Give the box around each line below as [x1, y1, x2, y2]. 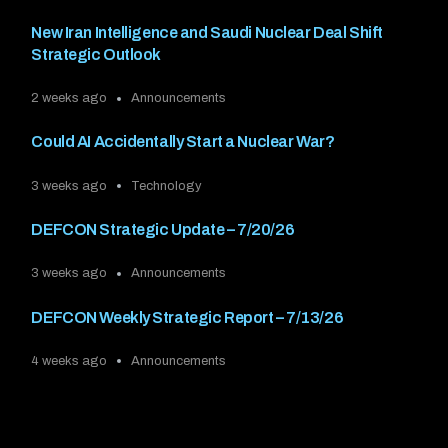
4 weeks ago [31, 353, 108, 368]
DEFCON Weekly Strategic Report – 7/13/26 [31, 308, 344, 326]
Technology [131, 178, 203, 193]
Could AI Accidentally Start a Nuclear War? [31, 133, 335, 151]
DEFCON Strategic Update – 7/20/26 [31, 220, 295, 238]
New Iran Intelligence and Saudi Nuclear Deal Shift [31, 23, 383, 41]
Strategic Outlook [31, 45, 162, 63]
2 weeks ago [31, 91, 108, 106]
